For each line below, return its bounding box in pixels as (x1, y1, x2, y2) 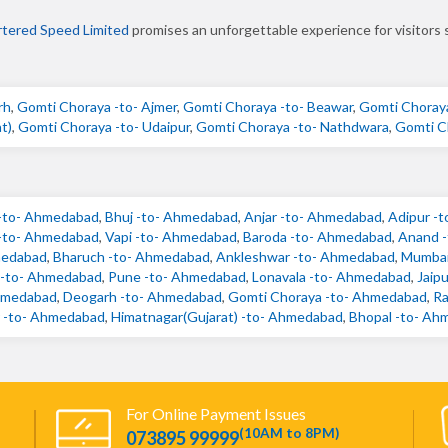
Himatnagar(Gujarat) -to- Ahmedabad (111, 308, 343, 325)
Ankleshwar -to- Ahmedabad (216, 248, 395, 265)
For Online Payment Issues (126, 404, 306, 423)
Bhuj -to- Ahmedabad (104, 208, 238, 225)
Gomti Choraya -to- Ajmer (17, 98, 177, 115)
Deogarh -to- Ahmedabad (63, 288, 222, 305)
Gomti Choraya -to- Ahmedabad (228, 288, 427, 305)
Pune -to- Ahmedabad (108, 268, 246, 285)
